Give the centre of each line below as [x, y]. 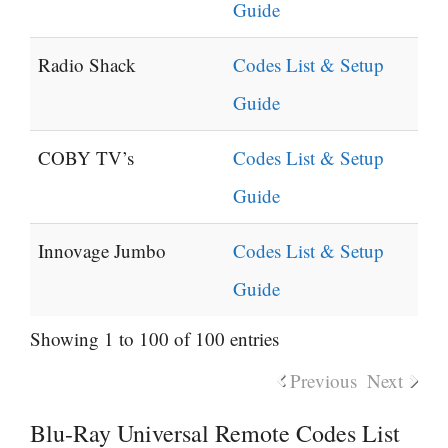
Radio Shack [87, 65]
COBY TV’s [86, 158]
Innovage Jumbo [102, 251]
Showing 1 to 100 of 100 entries [154, 339]
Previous [323, 381]
